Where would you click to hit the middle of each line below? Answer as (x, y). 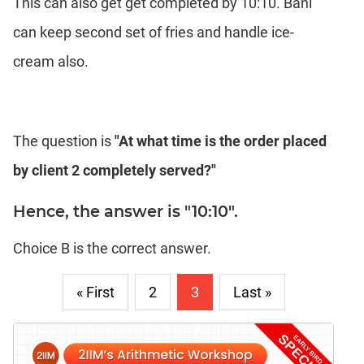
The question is (64, 141)
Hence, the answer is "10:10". (126, 211)
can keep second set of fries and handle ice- (154, 32)
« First (95, 292)
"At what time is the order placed (221, 141)
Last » (252, 292)
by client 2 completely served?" (115, 170)
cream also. (51, 61)
